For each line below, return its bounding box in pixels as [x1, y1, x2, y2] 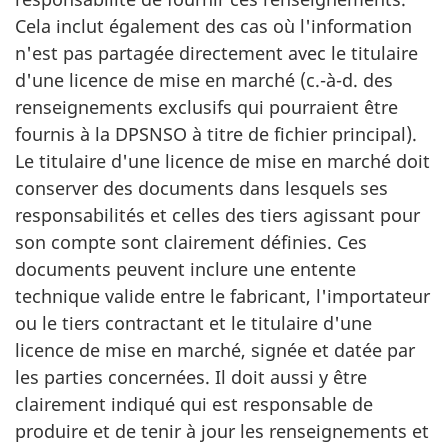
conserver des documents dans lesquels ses [15, 175, 388, 200]
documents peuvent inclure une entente [15, 256, 356, 281]
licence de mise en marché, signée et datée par [15, 337, 415, 362]
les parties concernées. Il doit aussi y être [15, 364, 367, 389]
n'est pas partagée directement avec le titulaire [15, 40, 418, 65]
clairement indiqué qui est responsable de [15, 391, 373, 416]
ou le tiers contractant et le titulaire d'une [15, 310, 372, 335]
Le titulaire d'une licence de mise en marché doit [15, 148, 430, 173]
